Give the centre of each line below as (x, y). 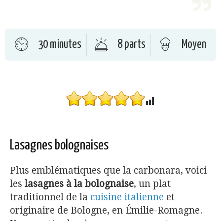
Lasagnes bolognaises (59, 145)
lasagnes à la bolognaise (79, 184)
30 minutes (60, 44)
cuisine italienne (127, 197)
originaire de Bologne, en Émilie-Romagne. (106, 210)
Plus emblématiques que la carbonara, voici (108, 170)
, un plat (152, 184)
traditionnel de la (50, 197)
